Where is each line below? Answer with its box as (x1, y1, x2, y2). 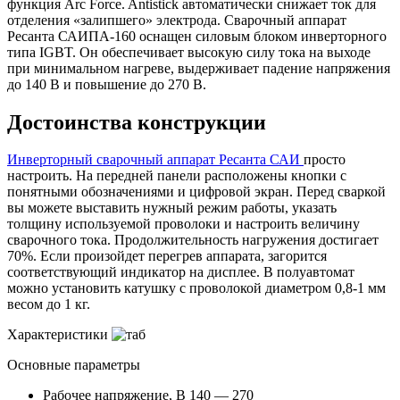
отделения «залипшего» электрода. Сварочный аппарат (7, 12, 346, 28)
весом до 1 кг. (7, 296, 90, 312)
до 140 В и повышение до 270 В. (7, 76, 206, 92)
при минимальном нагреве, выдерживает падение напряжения (7, 60, 390, 76)
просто (304, 152, 346, 168)
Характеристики (7, 327, 108, 343)
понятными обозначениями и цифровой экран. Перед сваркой (7, 184, 386, 200)
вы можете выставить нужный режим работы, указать (7, 200, 337, 216)
